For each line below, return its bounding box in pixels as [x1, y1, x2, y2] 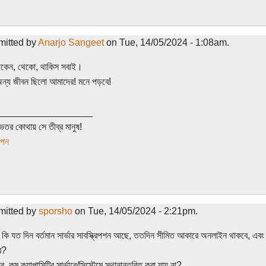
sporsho [38, 205, 72, 216]
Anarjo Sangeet [37, 37, 104, 47]
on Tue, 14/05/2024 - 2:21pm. [72, 205, 198, 216]
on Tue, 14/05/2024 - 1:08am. [103, 37, 229, 47]
